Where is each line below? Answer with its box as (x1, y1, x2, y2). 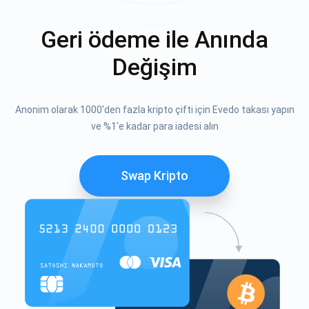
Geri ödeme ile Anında (41, 25, 268, 53)
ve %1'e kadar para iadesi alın (90, 120, 219, 132)
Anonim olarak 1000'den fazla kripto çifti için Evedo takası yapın (14, 103, 295, 115)
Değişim (112, 52, 197, 81)
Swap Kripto (121, 168, 188, 183)
